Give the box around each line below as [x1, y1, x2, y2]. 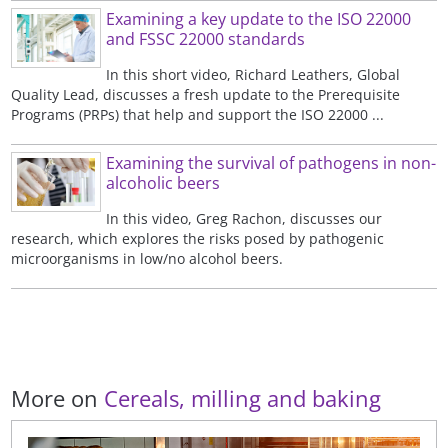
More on [11, 383, 105, 415]
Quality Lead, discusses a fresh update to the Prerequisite [11, 84, 401, 104]
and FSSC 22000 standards [106, 27, 306, 50]
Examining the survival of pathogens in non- [106, 151, 437, 174]
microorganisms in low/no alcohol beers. [11, 248, 284, 268]
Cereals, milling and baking [104, 383, 382, 415]
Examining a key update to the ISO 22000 [106, 7, 412, 30]
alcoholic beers [106, 171, 221, 194]
